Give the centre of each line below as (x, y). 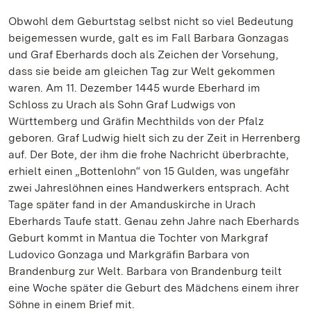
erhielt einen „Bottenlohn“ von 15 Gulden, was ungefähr (149, 171)
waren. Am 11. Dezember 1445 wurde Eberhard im (134, 88)
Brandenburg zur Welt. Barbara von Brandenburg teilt (145, 271)
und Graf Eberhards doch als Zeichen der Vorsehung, (143, 54)
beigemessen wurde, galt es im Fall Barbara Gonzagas (149, 38)
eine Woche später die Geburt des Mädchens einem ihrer (154, 288)
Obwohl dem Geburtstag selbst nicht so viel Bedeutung (151, 21)
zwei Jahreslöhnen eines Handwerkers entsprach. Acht (149, 188)
